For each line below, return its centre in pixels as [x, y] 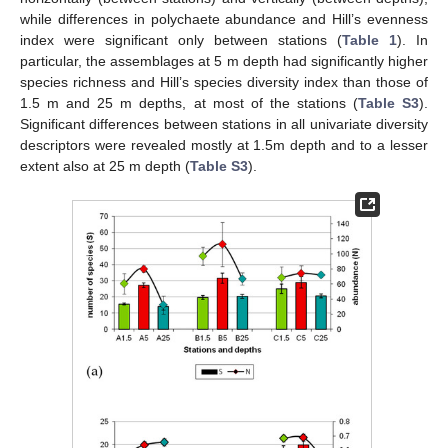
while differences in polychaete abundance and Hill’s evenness [224, 19]
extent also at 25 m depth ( [105, 166]
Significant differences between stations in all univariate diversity [224, 124]
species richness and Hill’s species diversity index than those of [224, 82]
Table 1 [369, 40]
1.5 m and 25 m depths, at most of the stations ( [189, 103]
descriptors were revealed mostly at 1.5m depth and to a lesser [224, 145]
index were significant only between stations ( [181, 40]
